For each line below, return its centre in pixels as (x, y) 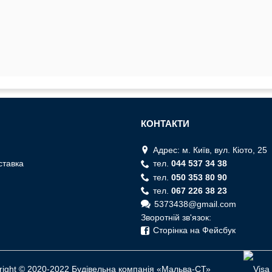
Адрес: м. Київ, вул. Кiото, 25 (210, 150)
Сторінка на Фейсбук (194, 230)
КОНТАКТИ (165, 124)
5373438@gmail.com (195, 204)
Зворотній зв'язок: (176, 218)
